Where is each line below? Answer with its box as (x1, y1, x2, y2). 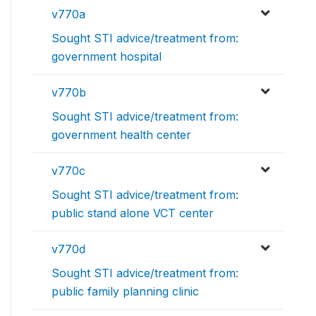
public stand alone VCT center (51, 206, 214, 221)
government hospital (51, 49, 162, 64)
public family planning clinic (51, 284, 199, 299)
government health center (51, 128, 191, 142)
